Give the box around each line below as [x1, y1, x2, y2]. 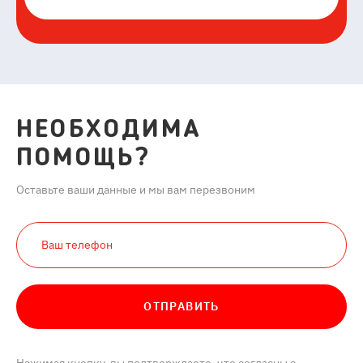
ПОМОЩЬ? [16, 146, 152, 173]
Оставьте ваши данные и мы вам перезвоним [16, 182, 255, 198]
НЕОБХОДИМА [16, 117, 202, 144]
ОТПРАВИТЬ [143, 299, 220, 314]
